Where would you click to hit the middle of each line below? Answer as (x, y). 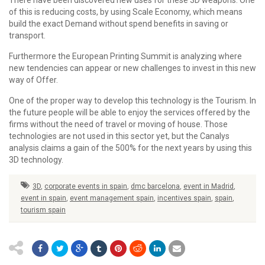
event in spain (43, 198)
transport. (27, 35)
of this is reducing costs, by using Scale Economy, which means (126, 12)
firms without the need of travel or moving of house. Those (118, 124)
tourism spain (43, 210)
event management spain (112, 198)
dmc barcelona (155, 186)
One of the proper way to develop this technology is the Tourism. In (132, 101)
